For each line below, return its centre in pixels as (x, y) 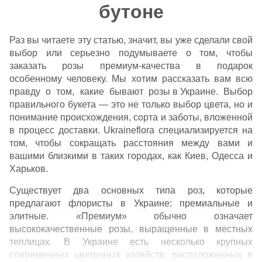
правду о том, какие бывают (79, 92)
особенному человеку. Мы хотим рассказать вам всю (131, 79)
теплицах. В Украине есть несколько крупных (131, 242)
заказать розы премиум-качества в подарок (131, 66)
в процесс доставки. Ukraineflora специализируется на (131, 130)
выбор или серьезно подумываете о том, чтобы (131, 53)
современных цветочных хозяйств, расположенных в (131, 255)
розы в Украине (182, 92)
